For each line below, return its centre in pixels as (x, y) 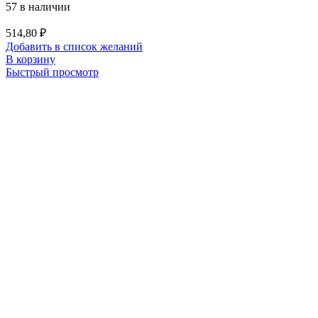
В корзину (31, 59)
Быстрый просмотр (52, 72)
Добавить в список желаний (74, 46)
